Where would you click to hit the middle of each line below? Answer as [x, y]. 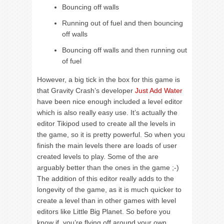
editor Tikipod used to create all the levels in [106, 123]
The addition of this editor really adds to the [105, 178]
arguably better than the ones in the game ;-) [108, 167]
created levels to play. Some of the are [98, 156]
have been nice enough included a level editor [110, 101]
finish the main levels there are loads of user [107, 145]
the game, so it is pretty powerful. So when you [111, 134]
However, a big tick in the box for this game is [108, 79]
